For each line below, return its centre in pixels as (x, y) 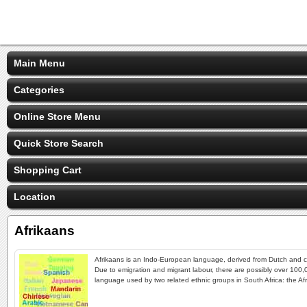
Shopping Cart (48, 170)
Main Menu (39, 63)
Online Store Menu (57, 116)
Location (35, 197)
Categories (39, 90)
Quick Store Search (59, 143)
